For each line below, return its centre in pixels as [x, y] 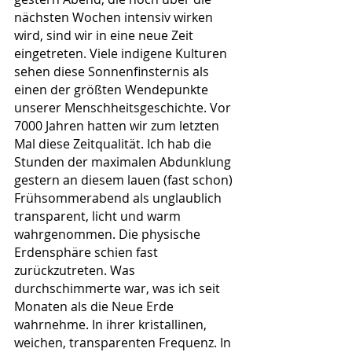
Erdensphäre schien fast [88, 252]
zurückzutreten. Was [76, 270]
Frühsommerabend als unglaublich [119, 198]
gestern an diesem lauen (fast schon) [125, 180]
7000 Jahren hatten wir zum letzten [118, 125]
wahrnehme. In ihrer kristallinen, [112, 324]
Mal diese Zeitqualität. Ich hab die [114, 143]
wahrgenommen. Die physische [109, 234]
